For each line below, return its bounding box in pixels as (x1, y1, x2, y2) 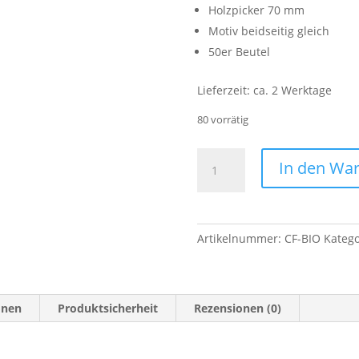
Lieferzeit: (196, 82, 253, 98)
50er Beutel (208, 43, 270, 59)
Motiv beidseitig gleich (208, 22, 329, 38)
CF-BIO (284, 230, 321, 246)
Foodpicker (196, 148, 255, 164)
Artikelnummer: (196, 230, 284, 246)
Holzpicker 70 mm (208, 2, 305, 18)
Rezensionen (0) (194, 300, 282, 316)
